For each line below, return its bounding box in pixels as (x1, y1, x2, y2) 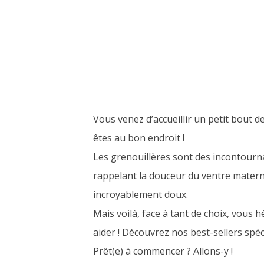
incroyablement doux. (93, 187, 188, 201)
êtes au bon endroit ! (93, 131, 184, 144)
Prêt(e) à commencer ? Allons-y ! (93, 244, 233, 258)
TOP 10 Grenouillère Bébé (93, 75, 218, 87)
